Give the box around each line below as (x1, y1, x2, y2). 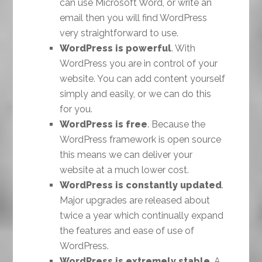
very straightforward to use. (60, 27, 179, 39)
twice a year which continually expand (60, 210, 224, 222)
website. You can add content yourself (60, 73, 226, 85)
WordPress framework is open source (60, 134, 222, 146)
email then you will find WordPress (60, 12, 208, 24)
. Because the (147, 119, 206, 130)
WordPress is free (60, 119, 148, 130)
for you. (60, 104, 93, 115)
